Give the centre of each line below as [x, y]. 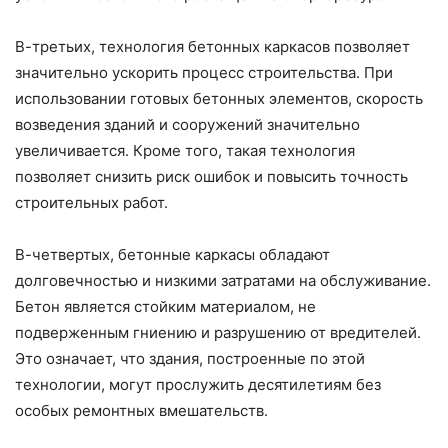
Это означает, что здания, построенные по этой [190, 359]
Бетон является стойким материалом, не [165, 307]
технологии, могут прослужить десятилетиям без [198, 385]
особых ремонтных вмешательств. [141, 411]
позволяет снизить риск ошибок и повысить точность [211, 177]
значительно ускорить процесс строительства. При [204, 73]
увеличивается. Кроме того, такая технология [185, 151]
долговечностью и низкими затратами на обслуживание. [223, 281]
